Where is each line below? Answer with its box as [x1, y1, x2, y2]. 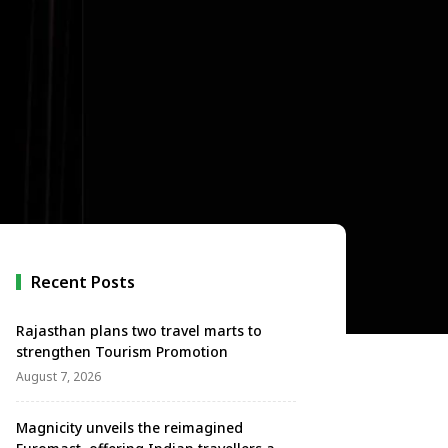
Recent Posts [31, 271, 135, 293]
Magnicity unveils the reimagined [16, 418, 243, 437]
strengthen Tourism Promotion [16, 342, 228, 361]
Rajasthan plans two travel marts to [16, 321, 262, 340]
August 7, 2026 [16, 368, 101, 385]
